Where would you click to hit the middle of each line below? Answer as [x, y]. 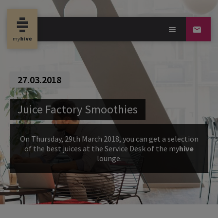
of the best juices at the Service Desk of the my [102, 148]
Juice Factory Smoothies [78, 109]
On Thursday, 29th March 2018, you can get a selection [109, 139]
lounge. [109, 158]
